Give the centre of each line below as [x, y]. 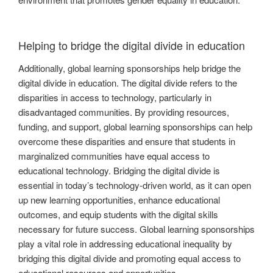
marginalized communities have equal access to [114, 156]
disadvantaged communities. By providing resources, [124, 112]
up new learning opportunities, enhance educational [119, 200]
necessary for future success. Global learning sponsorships [136, 229]
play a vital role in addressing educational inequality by [125, 244]
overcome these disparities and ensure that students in [127, 141]
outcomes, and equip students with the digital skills [118, 214]
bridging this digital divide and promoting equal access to [129, 258]
